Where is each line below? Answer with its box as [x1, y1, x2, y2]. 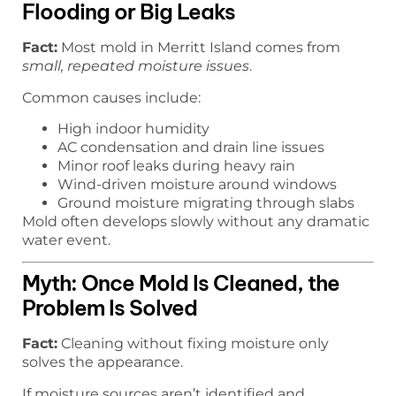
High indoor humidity [57, 120, 209, 138]
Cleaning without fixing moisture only [57, 335, 329, 353]
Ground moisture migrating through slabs [57, 194, 354, 212]
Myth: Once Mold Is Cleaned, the [22, 270, 339, 297]
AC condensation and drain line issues [57, 139, 324, 156]
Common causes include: [22, 88, 201, 106]
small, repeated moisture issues [22, 57, 249, 75]
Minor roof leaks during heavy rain [57, 157, 295, 175]
